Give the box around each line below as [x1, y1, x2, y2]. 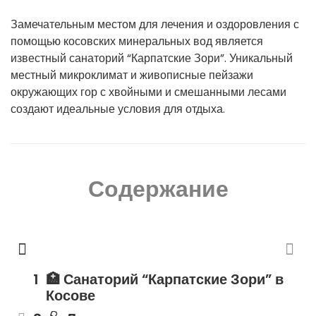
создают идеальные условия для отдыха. [11, 101, 225, 117]
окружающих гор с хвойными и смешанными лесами [11, 84, 286, 100]
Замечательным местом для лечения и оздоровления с [11, 16, 299, 32]
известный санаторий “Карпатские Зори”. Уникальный [11, 50, 293, 66]
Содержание [87, 173, 229, 205]
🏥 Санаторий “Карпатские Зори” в [46, 269, 284, 289]
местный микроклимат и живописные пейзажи [11, 67, 253, 83]
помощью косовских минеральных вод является [11, 33, 263, 49]
